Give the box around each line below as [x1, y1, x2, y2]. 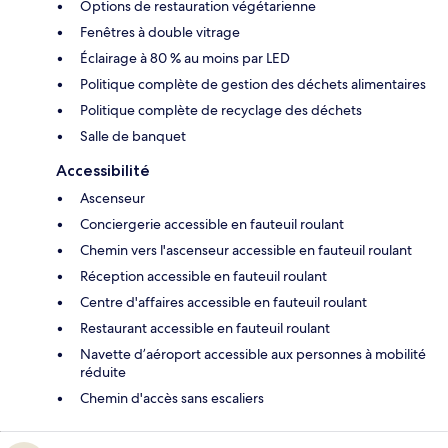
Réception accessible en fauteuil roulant [80, 266, 327, 285]
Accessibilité [56, 160, 150, 180]
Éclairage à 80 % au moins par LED [80, 48, 290, 67]
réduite [80, 362, 126, 381]
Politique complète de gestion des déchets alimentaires [80, 74, 426, 93]
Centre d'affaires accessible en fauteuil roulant [80, 292, 367, 311]
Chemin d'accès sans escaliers [80, 388, 264, 407]
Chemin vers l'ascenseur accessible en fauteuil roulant [80, 240, 412, 259]
